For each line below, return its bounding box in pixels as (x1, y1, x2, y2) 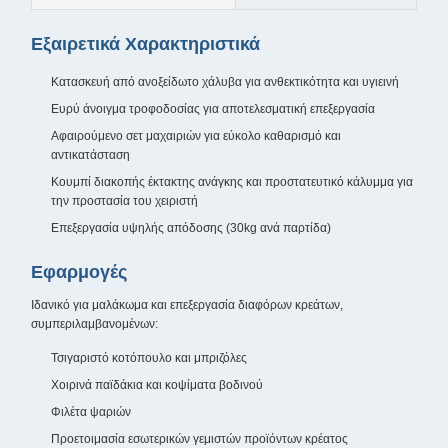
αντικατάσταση (51, 148, 130, 162)
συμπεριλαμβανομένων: (31, 317, 158, 331)
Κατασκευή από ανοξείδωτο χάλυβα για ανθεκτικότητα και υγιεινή (51, 75, 399, 89)
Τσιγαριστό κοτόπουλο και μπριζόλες (51, 351, 247, 365)
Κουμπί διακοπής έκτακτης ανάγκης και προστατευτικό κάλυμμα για (51, 175, 413, 189)
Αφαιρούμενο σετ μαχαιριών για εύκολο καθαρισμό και (51, 129, 341, 143)
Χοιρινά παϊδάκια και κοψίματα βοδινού (51, 378, 263, 392)
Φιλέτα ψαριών (51, 405, 131, 419)
